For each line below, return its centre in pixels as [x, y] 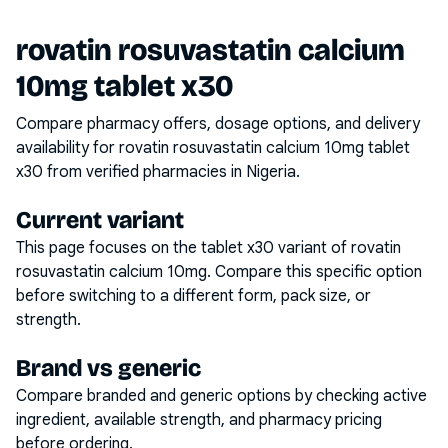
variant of [312, 248]
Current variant [100, 220]
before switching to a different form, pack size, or [193, 296]
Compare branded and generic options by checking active [221, 396]
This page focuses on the [108, 248]
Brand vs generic [108, 368]
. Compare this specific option [314, 272]
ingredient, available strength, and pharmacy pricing [199, 420]
